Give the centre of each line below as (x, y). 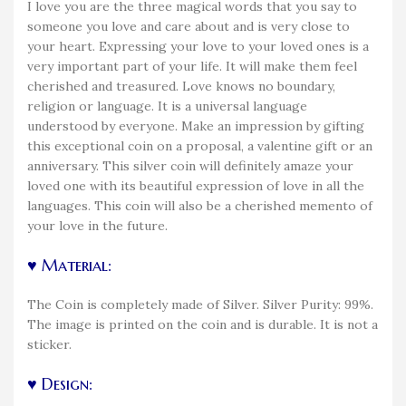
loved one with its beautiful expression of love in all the (196, 185)
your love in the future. (97, 225)
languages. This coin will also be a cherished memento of (200, 205)
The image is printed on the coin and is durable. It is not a (203, 324)
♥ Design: (60, 383)
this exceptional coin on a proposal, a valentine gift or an (200, 145)
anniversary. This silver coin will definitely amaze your (190, 165)
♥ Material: (69, 265)
